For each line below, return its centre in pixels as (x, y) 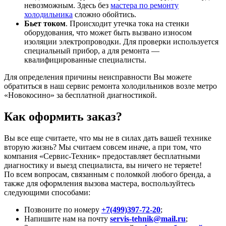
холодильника (48, 14)
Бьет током (45, 23)
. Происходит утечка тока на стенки (127, 23)
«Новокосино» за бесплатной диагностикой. (80, 95)
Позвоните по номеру (63, 209)
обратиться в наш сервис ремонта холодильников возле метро (110, 86)
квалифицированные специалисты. (85, 60)
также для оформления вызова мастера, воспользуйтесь (99, 183)
